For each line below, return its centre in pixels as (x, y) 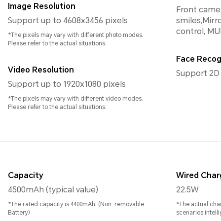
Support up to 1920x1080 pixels (67, 84)
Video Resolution (41, 70)
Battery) (19, 213)
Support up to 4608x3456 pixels (68, 21)
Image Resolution (42, 6)
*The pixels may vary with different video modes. (75, 99)
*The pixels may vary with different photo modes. (76, 35)
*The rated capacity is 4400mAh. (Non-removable (76, 204)
